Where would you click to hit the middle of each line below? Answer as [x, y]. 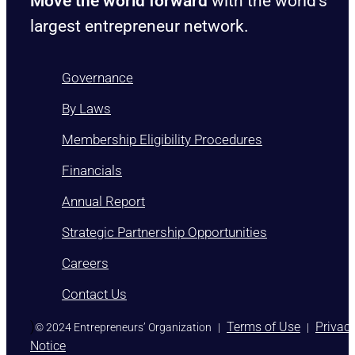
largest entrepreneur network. [139, 27]
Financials [92, 171]
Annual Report [103, 202]
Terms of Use [263, 327]
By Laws [86, 109]
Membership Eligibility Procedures [162, 140]
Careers [85, 263]
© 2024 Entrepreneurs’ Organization [123, 328]
